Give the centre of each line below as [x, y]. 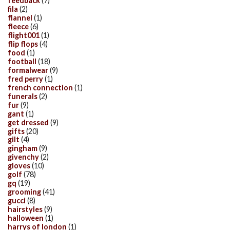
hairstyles [25, 209]
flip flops [23, 44]
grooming [24, 192]
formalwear [28, 70]
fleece [18, 27]
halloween [26, 218]
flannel [20, 18]
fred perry [25, 79]
